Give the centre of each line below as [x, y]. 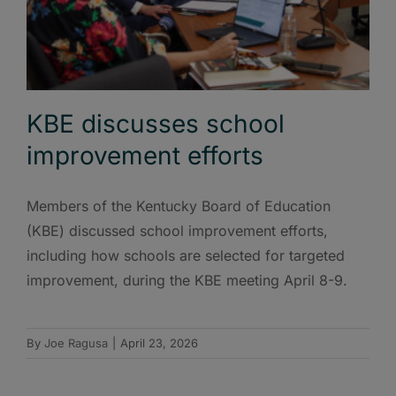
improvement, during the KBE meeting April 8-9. [187, 281]
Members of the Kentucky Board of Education [179, 206]
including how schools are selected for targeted [186, 256]
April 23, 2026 [159, 343]
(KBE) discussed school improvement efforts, [177, 231]
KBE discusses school [156, 124]
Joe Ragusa [76, 343]
